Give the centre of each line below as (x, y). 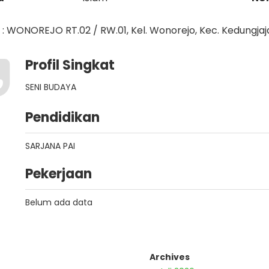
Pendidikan (62, 117)
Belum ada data (59, 202)
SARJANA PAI (50, 146)
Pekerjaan (59, 174)
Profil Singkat (70, 65)
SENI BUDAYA (51, 87)
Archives (170, 257)
